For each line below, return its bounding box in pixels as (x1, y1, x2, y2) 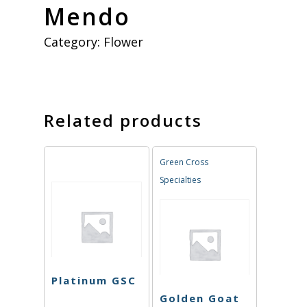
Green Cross (159, 156, 208, 168)
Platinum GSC (51, 273, 136, 288)
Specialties (159, 173, 201, 186)
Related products (44, 108, 202, 132)
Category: (44, 33, 103, 50)
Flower (103, 33, 143, 50)
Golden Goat (159, 291, 240, 306)
